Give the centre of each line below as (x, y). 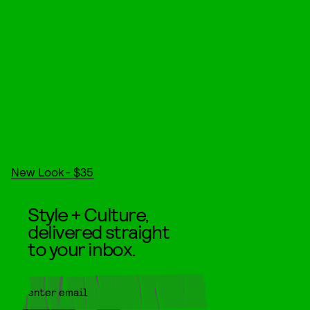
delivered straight (99, 231)
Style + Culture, (88, 213)
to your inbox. (82, 248)
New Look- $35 (53, 171)
